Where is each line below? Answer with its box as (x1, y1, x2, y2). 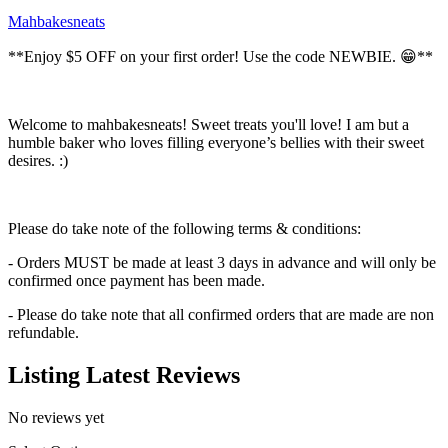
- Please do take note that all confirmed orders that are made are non (8, 306, 434, 324)
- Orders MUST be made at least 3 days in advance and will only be (8, 254, 436, 272)
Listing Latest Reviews (8, 362, 240, 389)
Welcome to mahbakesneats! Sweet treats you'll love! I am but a (8, 116, 409, 134)
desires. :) (8, 152, 72, 170)
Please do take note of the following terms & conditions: (8, 220, 365, 238)
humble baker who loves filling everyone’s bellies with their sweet (8, 134, 424, 152)
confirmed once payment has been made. (8, 272, 269, 290)
